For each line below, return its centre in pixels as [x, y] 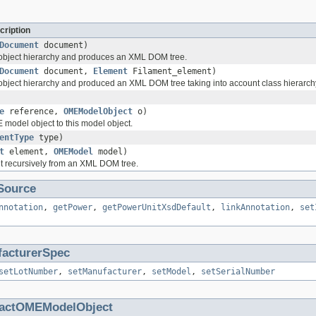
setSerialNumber [238, 272]
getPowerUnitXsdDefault [157, 208]
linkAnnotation [255, 208]
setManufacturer [105, 272]
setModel [171, 272]
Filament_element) [172, 72]
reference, [34, 112]
